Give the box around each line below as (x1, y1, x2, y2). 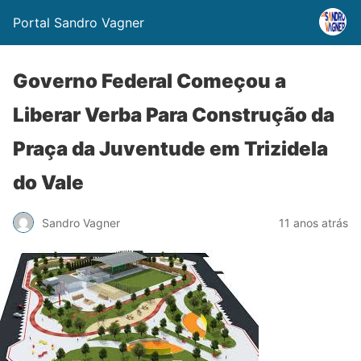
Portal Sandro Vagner (13, 15, 144, 31)
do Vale (13, 171, 84, 194)
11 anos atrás (279, 215, 348, 230)
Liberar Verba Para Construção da (13, 103, 334, 127)
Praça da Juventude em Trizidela (13, 137, 328, 160)
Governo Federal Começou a (13, 69, 286, 93)
